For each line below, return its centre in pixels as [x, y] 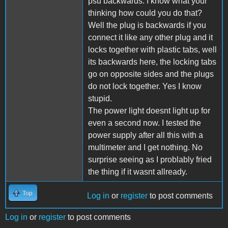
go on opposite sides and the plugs [151, 74]
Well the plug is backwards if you [147, 25]
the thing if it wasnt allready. [138, 172]
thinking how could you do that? [145, 13]
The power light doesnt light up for [149, 110]
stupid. [100, 98]
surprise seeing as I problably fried [150, 159]
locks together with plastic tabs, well [152, 49]
